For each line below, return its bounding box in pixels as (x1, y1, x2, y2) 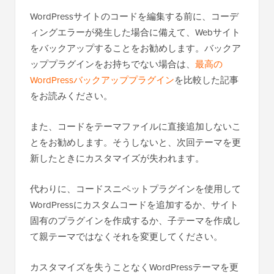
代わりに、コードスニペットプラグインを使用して (30, 182, 241, 196)
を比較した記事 (174, 73, 239, 87)
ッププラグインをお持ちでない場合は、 (30, 57, 195, 72)
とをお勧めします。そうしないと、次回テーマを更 (30, 136, 241, 150)
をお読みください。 (30, 89, 113, 103)
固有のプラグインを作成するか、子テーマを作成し (30, 214, 241, 228)
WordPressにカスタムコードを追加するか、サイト (30, 198, 239, 212)
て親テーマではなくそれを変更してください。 (30, 230, 223, 244)
